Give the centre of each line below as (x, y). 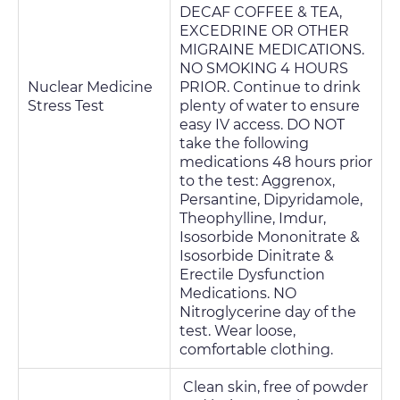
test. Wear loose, (237, 331)
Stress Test (66, 106)
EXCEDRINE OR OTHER (264, 31)
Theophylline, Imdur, (253, 218)
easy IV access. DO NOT (262, 125)
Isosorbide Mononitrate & (270, 237)
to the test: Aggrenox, (257, 181)
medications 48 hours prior (276, 162)
